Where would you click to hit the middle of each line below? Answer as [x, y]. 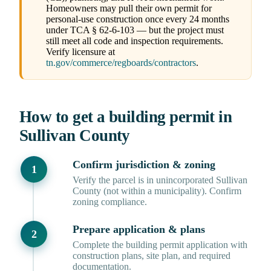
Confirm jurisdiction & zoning [144, 165]
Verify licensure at [80, 52]
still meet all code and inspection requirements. [135, 41]
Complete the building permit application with [160, 245]
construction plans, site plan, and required [152, 256]
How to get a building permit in [126, 117]
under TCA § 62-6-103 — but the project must [135, 30]
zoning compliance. [110, 202]
